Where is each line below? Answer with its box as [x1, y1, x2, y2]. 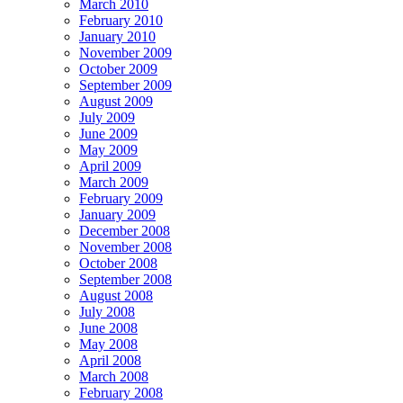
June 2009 [79, 125, 138, 141]
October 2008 [79, 255, 157, 271]
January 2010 [79, 28, 156, 44]
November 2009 [79, 44, 172, 60]
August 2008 [79, 287, 153, 303]
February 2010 [79, 12, 163, 28]
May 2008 [79, 336, 138, 352]
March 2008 [79, 368, 148, 384]
